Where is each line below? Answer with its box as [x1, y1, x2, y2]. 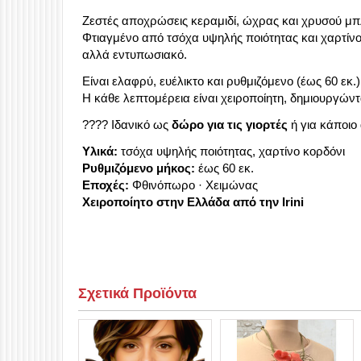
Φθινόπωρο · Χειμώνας [129, 178, 258, 192]
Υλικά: [82, 144, 118, 158]
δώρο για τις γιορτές [172, 118, 288, 131]
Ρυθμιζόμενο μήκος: [82, 161, 195, 175]
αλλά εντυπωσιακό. [82, 48, 187, 61]
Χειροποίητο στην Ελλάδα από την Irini [82, 195, 304, 209]
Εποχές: [82, 178, 129, 192]
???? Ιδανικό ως [82, 118, 172, 131]
